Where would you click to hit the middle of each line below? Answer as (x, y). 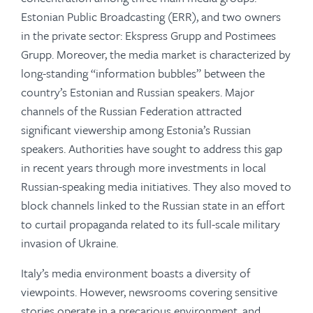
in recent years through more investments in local (144, 167)
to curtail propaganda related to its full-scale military (151, 224)
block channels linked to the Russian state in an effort (153, 205)
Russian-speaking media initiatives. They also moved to (156, 186)
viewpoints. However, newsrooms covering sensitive (149, 292)
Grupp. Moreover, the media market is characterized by (156, 54)
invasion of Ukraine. (70, 243)
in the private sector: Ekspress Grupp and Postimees (148, 35)
